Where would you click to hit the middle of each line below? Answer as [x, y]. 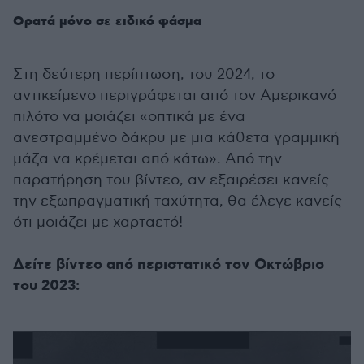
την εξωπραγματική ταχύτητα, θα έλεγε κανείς [178, 201]
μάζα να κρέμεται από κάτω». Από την [147, 159]
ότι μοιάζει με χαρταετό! [98, 223]
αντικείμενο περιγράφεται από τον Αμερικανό [175, 96]
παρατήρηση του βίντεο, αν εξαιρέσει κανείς [171, 180]
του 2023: [46, 286]
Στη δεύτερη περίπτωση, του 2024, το [144, 75]
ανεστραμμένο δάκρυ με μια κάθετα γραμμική [176, 138]
